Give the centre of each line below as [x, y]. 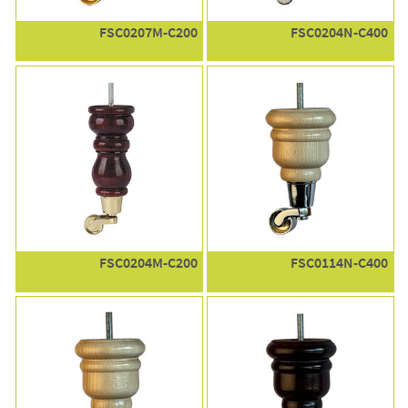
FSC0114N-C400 [340, 263]
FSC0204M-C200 [148, 263]
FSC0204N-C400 [340, 32]
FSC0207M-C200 [148, 32]
